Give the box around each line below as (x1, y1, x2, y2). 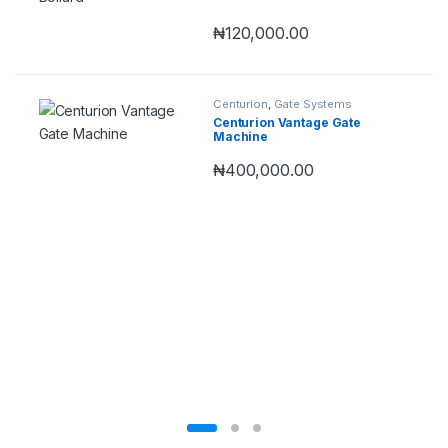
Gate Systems (273, 96, 352, 111)
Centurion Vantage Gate (213, 114, 361, 130)
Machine (213, 128, 269, 144)
